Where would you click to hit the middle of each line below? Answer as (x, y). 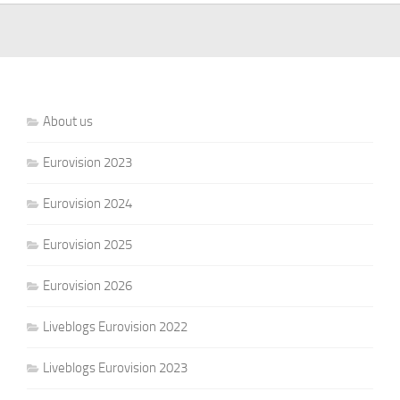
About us (67, 122)
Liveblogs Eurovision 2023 (115, 368)
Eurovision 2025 (87, 245)
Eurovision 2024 (87, 204)
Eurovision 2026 (87, 286)
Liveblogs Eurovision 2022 (115, 327)
